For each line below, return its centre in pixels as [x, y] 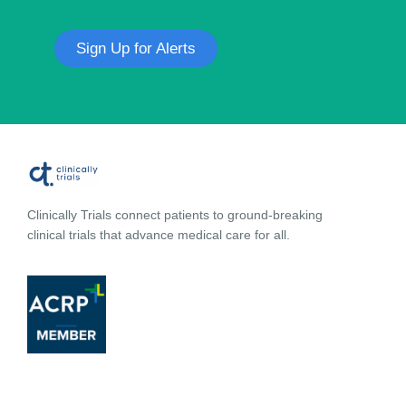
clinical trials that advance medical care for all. [159, 234]
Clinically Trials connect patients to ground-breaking [175, 214]
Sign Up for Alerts [136, 49]
